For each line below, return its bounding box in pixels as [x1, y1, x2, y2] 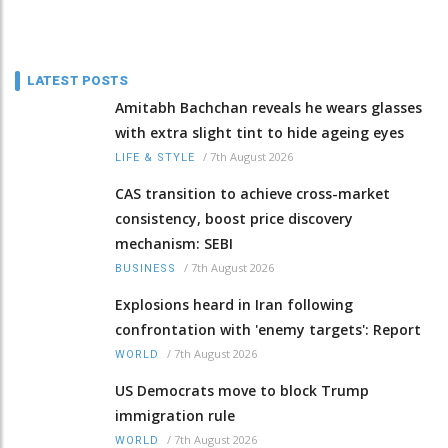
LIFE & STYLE [115, 151, 195, 165]
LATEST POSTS [27, 73, 129, 89]
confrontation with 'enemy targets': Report [115, 320, 421, 340]
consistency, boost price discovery [115, 209, 353, 229]
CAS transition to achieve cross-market [115, 184, 390, 204]
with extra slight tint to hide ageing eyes [115, 123, 404, 143]
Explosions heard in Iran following [115, 295, 353, 315]
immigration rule [115, 406, 235, 426]
